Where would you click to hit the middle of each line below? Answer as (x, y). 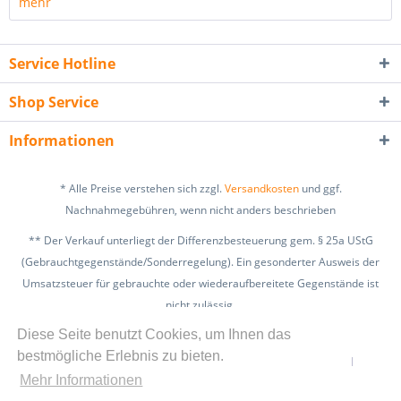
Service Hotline (62, 64)
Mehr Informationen (81, 380)
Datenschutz (267, 362)
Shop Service (54, 102)
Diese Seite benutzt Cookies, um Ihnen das (154, 334)
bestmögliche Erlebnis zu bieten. (121, 355)
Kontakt (66, 362)
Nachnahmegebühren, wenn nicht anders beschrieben (200, 210)
